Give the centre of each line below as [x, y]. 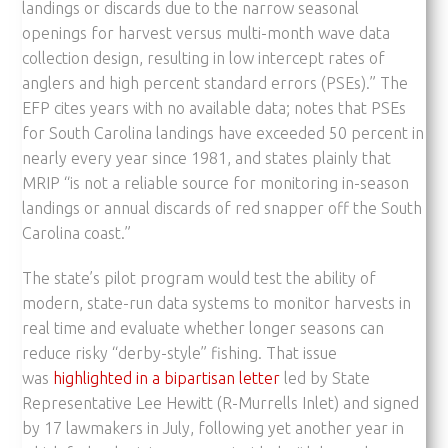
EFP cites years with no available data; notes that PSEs [214, 107]
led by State [325, 377]
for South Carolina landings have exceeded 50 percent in [223, 132]
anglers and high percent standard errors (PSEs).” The [215, 82]
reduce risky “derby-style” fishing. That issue [180, 352]
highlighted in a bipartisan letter [167, 377]
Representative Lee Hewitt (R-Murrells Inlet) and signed [221, 402]
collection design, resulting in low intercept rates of [204, 57]
